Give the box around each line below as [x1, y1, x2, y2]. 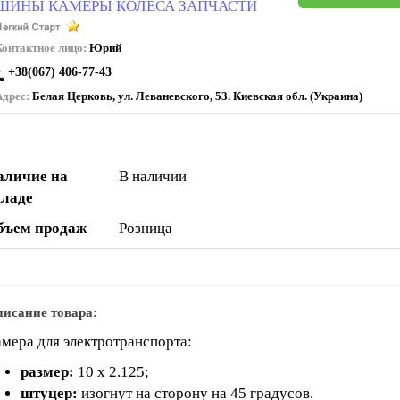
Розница [119, 220, 172, 237]
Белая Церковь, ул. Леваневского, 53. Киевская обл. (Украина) [29, 89, 362, 103]
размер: [21, 363, 78, 380]
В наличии [119, 168, 187, 185]
